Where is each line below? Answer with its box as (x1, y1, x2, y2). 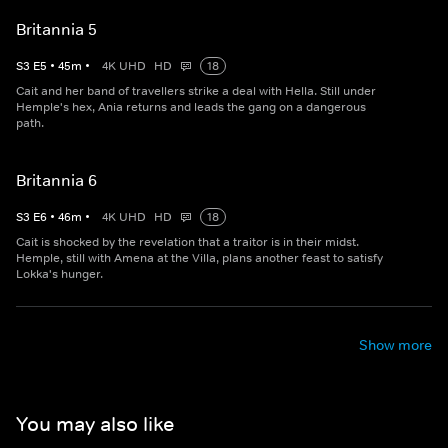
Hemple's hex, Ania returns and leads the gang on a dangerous (16, 99, 366, 115)
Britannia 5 (16, 19, 97, 39)
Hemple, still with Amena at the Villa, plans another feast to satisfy (16, 250, 383, 266)
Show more (359, 336, 432, 354)
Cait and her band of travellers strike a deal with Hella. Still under (16, 83, 376, 99)
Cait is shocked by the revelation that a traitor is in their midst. (16, 234, 359, 250)
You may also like (16, 411, 174, 436)
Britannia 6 (16, 170, 97, 190)
